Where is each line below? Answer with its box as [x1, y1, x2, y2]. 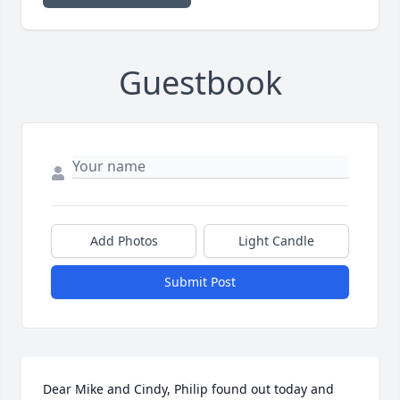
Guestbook [118, 61, 282, 105]
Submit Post [164, 273, 236, 291]
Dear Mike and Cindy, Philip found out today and [43, 380, 334, 398]
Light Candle [238, 232, 314, 250]
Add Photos [89, 232, 158, 250]
